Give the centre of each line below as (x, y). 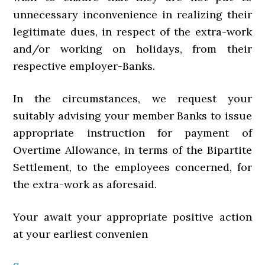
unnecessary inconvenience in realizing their (132, 14)
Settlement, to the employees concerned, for (132, 167)
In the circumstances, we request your (132, 98)
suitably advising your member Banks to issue (132, 116)
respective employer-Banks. (84, 66)
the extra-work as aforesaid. (85, 184)
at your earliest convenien (81, 234)
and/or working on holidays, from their (132, 49)
